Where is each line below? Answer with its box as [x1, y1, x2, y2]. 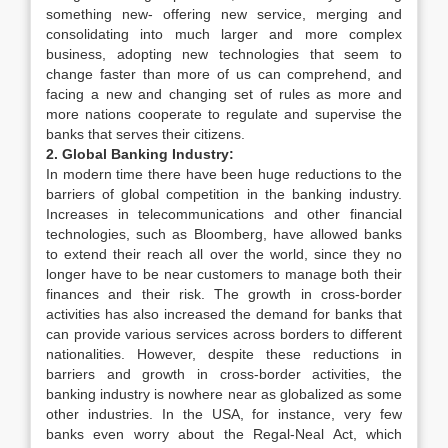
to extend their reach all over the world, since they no [46, 246, 402, 262]
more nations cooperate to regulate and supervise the [46, 106, 402, 122]
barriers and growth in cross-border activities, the [46, 366, 402, 382]
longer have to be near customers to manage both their [46, 266, 402, 282]
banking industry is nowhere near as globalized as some [46, 386, 402, 402]
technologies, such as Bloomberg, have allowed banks [46, 226, 402, 242]
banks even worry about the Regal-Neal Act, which [46, 426, 402, 442]
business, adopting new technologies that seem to [46, 46, 402, 62]
